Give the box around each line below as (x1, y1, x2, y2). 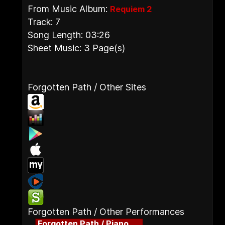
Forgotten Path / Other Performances (28, 206, 184, 217)
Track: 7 (28, 17, 60, 27)
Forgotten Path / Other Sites (28, 82, 146, 92)
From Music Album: (28, 4, 110, 14)
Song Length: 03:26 (28, 30, 110, 40)
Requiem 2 (110, 4, 152, 14)
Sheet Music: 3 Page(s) (28, 43, 125, 53)
